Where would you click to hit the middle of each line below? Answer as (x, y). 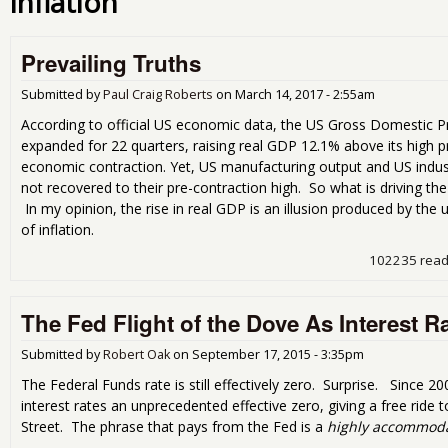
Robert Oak (136, 355)
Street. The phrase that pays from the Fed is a (174, 427)
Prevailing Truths (111, 62)
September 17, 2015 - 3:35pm (278, 355)
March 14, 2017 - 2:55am (305, 94)
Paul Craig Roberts (158, 94)
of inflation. (57, 230)
